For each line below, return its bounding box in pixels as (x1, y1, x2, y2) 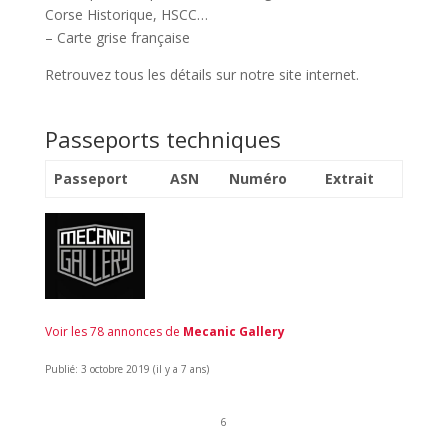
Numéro (229, 168, 287, 188)
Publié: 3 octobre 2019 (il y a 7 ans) (44, 361, 209, 376)
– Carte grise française (44, 27, 190, 47)
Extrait (325, 168, 374, 188)
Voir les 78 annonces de (44, 322, 183, 340)
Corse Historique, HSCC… (44, 4, 208, 24)
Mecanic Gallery (182, 322, 285, 340)
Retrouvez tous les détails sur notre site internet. (44, 64, 359, 84)
